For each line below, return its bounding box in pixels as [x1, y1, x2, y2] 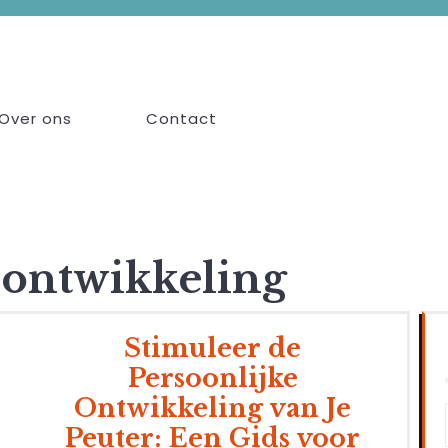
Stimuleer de [124, 333, 301, 365]
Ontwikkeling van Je [74, 393, 351, 425]
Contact [146, 108, 217, 129]
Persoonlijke [127, 363, 298, 395]
